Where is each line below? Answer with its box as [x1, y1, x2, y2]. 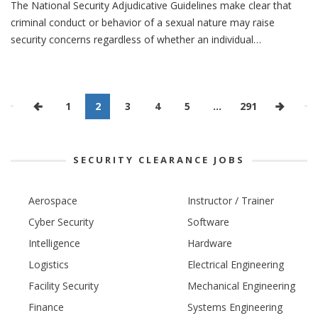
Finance [28, 300, 64, 314]
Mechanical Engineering [187, 279, 295, 293]
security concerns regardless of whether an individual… [11, 33, 261, 47]
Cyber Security [28, 215, 94, 229]
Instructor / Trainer [187, 194, 274, 208]
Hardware [187, 236, 232, 251]
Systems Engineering [187, 300, 283, 314]
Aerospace [28, 194, 77, 208]
